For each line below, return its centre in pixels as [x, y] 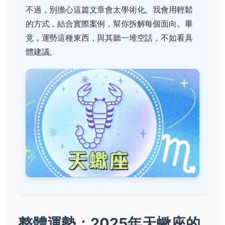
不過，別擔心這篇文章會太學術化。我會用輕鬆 [109, 10]
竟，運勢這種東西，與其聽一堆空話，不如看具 [109, 38]
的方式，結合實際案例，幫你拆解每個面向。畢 [109, 24]
